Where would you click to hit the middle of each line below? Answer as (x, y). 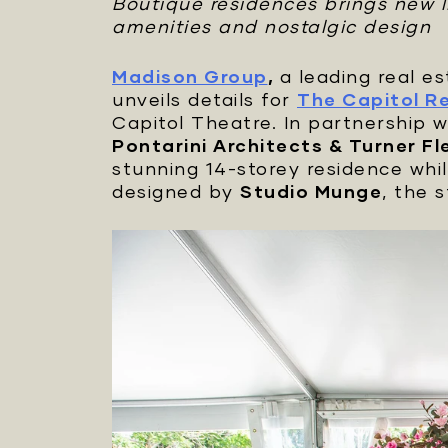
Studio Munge (311, 191)
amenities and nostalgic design (271, 26)
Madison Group (190, 76)
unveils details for (204, 99)
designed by (176, 191)
